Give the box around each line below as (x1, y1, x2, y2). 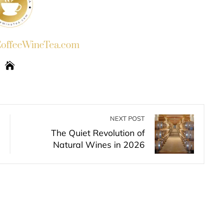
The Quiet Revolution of (51, 127, 145, 138)
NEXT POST (110, 114, 145, 122)
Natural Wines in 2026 (53, 139, 145, 150)
